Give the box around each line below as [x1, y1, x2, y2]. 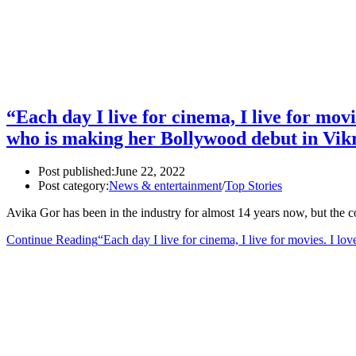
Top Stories [225, 179, 282, 193]
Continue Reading [6, 233, 98, 247]
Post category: [38, 179, 109, 193]
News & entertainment [109, 179, 222, 193]
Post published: [38, 164, 114, 179]
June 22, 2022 [114, 164, 185, 179]
